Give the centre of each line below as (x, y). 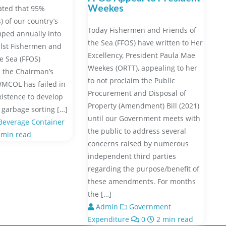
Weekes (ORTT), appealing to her (142, 68)
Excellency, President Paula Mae (141, 55)
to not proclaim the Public (131, 80)
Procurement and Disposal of (137, 93)
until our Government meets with (144, 118)
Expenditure (108, 219)
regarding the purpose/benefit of (143, 168)
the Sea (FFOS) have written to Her (145, 42)
